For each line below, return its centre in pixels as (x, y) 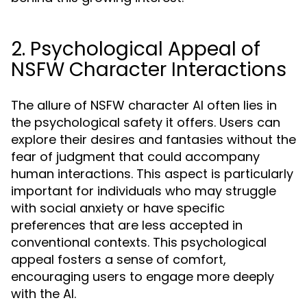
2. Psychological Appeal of (136, 49)
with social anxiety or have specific (118, 208)
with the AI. (44, 294)
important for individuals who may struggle (144, 191)
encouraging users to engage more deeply (143, 277)
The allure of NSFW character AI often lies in (144, 105)
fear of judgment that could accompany (135, 157)
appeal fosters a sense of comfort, (119, 259)
